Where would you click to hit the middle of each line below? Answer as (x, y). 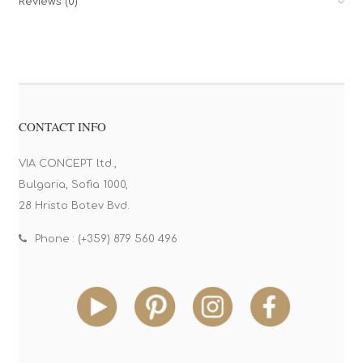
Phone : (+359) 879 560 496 (106, 239)
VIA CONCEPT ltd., (67, 163)
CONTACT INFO (62, 126)
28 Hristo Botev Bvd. (74, 205)
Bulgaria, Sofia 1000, (73, 184)
